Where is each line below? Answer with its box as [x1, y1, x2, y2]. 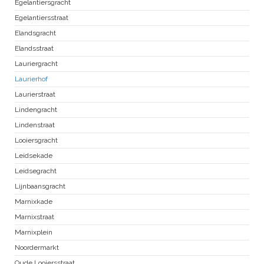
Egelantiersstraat [15, 14, 68, 22]
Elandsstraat [15, 44, 54, 53]
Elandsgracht [15, 29, 56, 38]
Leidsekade [15, 151, 52, 160]
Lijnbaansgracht [15, 182, 65, 191]
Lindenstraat [15, 121, 55, 130]
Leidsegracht [15, 167, 57, 176]
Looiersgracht [15, 136, 58, 145]
